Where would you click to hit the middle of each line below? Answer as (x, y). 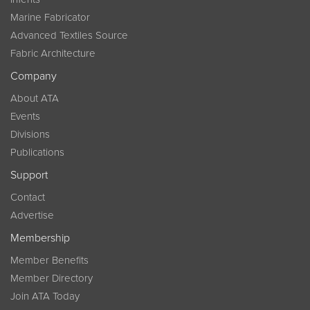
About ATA (35, 98)
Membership (40, 238)
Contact (28, 197)
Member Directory (52, 278)
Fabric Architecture (53, 53)
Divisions (30, 134)
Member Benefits (49, 260)
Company (34, 76)
